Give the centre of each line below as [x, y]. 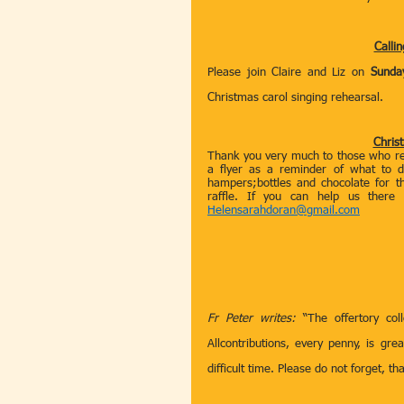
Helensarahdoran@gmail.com [284, 211]
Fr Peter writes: [252, 319]
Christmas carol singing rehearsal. [295, 98]
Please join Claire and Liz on [289, 73]
